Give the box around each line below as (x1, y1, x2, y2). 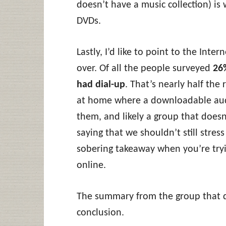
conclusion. (77, 207, 124, 218)
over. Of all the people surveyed (77, 63, 213, 74)
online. (77, 160, 106, 171)
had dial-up (77, 79, 125, 90)
